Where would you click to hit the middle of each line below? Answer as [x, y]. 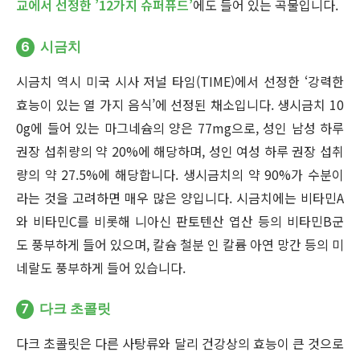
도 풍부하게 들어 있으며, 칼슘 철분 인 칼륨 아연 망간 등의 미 [180, 244]
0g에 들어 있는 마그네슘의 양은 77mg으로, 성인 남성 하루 [180, 127]
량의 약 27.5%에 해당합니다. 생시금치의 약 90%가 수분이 [180, 174]
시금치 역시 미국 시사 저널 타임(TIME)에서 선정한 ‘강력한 [180, 81]
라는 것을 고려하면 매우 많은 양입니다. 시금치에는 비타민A [180, 197]
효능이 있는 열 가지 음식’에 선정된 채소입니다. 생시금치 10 [180, 104]
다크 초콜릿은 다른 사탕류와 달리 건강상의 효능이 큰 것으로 [180, 344]
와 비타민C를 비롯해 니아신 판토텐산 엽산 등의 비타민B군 [180, 221]
